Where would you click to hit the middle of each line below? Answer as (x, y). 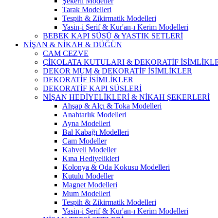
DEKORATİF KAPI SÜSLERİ (92, 88)
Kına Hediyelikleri (91, 158)
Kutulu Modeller (88, 176)
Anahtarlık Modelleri (94, 115)
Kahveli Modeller (89, 150)
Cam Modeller (84, 141)
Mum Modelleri (86, 193)
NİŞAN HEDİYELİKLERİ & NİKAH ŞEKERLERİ (126, 97)
